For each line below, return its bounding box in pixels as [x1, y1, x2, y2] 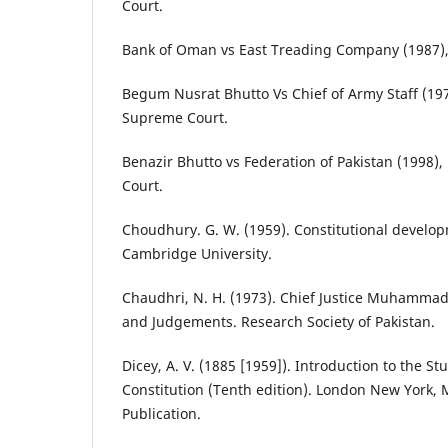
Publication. [122, 403, 201, 423]
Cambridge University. [122, 243, 272, 263]
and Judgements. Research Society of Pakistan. [122, 311, 435, 331]
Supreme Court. [122, 107, 228, 127]
